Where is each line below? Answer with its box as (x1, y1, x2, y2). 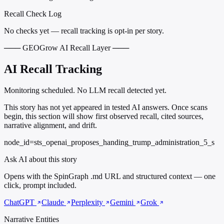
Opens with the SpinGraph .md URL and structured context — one (4, 172, 215, 181)
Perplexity (71, 198, 105, 207)
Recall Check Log (4, 9, 61, 18)
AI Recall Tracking (4, 62, 102, 76)
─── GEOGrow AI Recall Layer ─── (4, 43, 129, 52)
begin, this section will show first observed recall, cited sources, (4, 112, 203, 121)
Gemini (110, 198, 135, 207)
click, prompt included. (4, 181, 76, 190)
